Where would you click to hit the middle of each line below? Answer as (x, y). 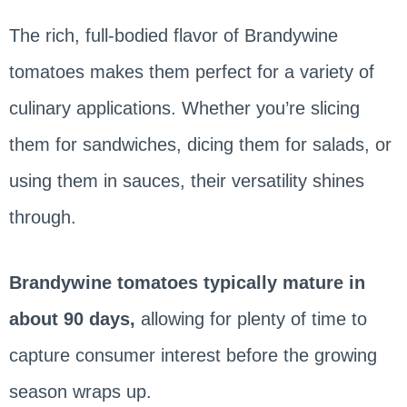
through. (45, 218)
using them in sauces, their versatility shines (186, 181)
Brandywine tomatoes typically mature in (187, 283)
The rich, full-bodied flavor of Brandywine (173, 36)
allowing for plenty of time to (251, 319)
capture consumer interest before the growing (193, 356)
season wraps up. (80, 392)
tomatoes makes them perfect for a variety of (191, 72)
